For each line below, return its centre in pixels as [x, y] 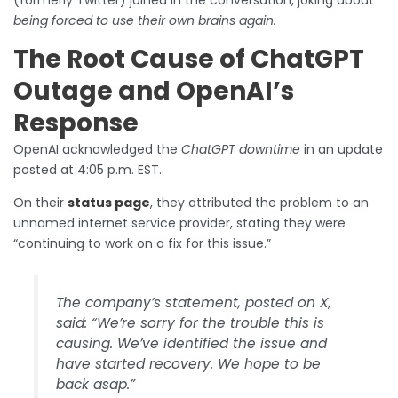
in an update [342, 149]
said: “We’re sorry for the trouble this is [191, 322]
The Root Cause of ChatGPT [189, 59]
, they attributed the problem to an [259, 202]
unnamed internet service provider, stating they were [179, 223]
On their [40, 202]
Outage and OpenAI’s [154, 91]
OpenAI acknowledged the [97, 149]
